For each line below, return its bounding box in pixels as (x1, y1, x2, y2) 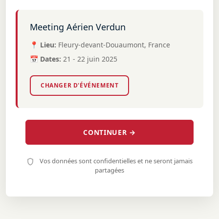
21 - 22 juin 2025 (63, 54, 117, 64)
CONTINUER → (83, 128, 136, 137)
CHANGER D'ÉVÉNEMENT (41, 81, 119, 89)
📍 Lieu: (30, 40, 56, 49)
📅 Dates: (30, 54, 61, 64)
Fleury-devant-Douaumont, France (58, 40, 170, 49)
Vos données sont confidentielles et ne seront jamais (38, 156, 193, 165)
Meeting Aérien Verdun (30, 21, 126, 33)
